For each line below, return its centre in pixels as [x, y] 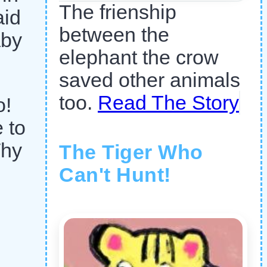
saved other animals [150, 80]
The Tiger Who [131, 153]
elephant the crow [139, 58]
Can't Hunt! [115, 175]
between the [114, 35]
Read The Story [168, 103]
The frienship [118, 13]
